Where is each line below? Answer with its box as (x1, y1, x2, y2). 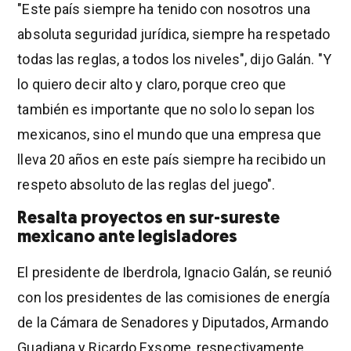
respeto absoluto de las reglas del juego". (17, 175, 276, 193)
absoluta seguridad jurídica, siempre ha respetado (17, 25, 331, 42)
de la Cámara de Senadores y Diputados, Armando (17, 313, 328, 331)
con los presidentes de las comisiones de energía (17, 288, 331, 306)
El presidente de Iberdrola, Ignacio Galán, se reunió (17, 263, 332, 280)
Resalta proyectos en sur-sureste (17, 209, 280, 228)
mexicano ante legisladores (17, 228, 238, 247)
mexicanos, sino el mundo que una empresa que (17, 125, 321, 143)
